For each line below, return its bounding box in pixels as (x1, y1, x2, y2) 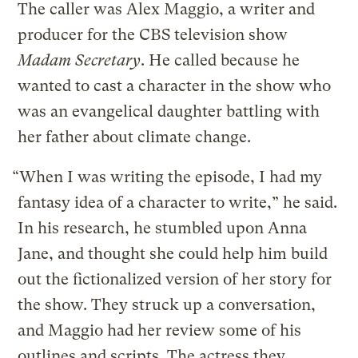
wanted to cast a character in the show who (18, 76, 332, 95)
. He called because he (141, 50, 300, 70)
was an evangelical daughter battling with (18, 101, 320, 121)
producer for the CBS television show (18, 25, 288, 44)
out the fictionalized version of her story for (18, 269, 332, 288)
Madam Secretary (18, 50, 141, 70)
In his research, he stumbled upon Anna (18, 218, 308, 237)
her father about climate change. (18, 127, 252, 146)
